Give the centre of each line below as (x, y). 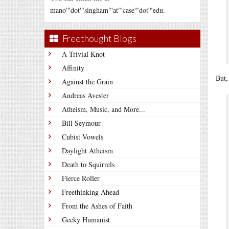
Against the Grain (87, 82)
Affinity (73, 68)
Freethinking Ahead (90, 192)
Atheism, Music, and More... (104, 109)
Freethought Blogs (99, 38)
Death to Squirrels (88, 164)
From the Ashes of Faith (97, 206)
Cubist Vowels (83, 137)
